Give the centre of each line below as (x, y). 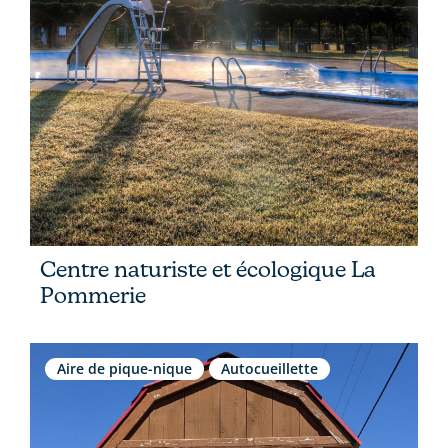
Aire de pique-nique (124, 368)
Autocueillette (269, 368)
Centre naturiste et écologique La (208, 268)
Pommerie (93, 294)
